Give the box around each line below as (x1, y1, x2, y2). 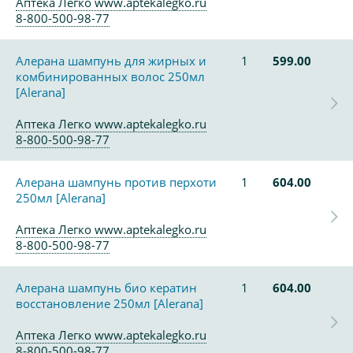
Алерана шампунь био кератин (16, 280, 197, 295)
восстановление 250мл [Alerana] (16, 295, 203, 311)
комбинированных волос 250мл (16, 69, 205, 84)
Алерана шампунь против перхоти (16, 174, 217, 190)
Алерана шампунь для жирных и (16, 53, 206, 69)
